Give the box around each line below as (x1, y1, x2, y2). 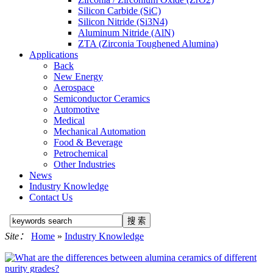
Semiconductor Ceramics (54, 93, 150, 104)
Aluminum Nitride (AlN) (78, 27, 174, 38)
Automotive (54, 104, 99, 115)
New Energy (54, 71, 103, 82)
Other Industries (54, 159, 115, 169)
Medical (54, 115, 85, 126)
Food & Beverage (54, 137, 122, 147)
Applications (29, 49, 78, 60)
